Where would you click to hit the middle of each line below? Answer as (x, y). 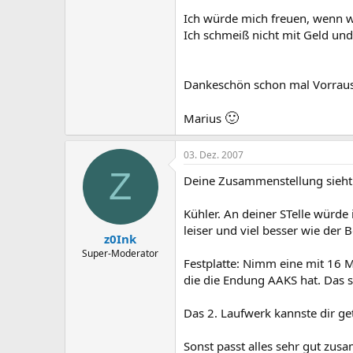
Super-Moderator (120, 253)
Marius (204, 119)
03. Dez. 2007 (214, 155)
